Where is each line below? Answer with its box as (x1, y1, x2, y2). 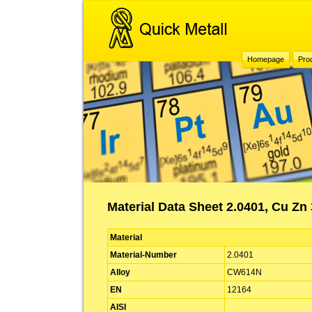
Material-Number (110, 250, 177, 260)
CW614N (227, 267, 262, 277)
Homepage (247, 55, 284, 63)
